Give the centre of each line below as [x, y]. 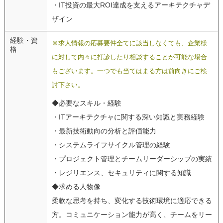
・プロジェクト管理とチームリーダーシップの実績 [132, 159]
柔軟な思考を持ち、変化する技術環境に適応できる [132, 200]
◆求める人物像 [76, 186]
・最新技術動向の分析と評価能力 [104, 131]
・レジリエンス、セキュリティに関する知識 [121, 172]
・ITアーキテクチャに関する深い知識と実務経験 [128, 117]
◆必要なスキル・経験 [86, 103]
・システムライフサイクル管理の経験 [111, 145]
